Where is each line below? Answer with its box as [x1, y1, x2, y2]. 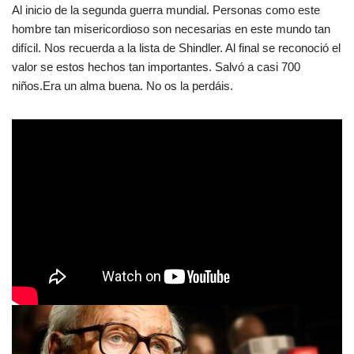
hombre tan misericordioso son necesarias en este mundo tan [12, 21, 330, 36]
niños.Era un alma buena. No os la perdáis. [12, 78, 233, 92]
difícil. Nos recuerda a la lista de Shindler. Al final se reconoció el [12, 40, 341, 55]
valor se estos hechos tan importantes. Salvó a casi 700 [12, 59, 300, 73]
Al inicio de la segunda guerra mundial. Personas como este [12, 2, 320, 17]
